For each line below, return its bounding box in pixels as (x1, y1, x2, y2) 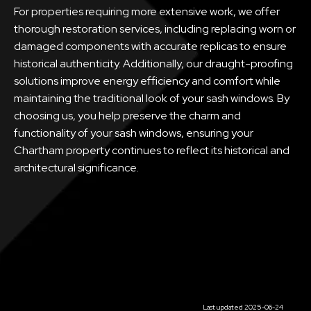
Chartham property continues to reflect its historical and (14, 142, 289, 158)
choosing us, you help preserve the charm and (14, 108, 241, 123)
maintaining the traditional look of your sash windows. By (14, 90, 289, 106)
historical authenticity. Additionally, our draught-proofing (14, 56, 293, 71)
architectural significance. (14, 160, 139, 175)
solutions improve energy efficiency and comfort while (14, 73, 280, 88)
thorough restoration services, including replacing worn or (14, 21, 296, 36)
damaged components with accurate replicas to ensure (14, 38, 287, 53)
